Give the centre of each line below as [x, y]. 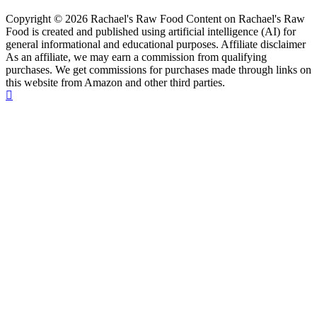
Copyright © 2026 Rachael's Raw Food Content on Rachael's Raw [155, 18]
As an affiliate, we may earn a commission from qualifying [136, 57]
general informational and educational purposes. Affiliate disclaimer [156, 44]
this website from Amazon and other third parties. [115, 82]
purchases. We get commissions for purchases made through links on [158, 69]
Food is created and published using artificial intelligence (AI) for [151, 31]
